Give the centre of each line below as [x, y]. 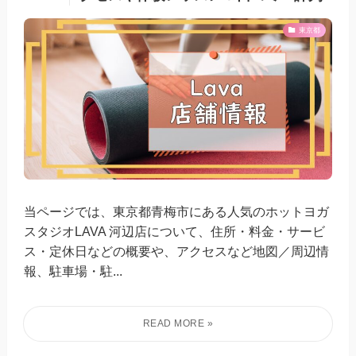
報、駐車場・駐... [74, 271]
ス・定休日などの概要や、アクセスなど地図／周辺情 [177, 251]
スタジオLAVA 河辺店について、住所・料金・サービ [175, 231]
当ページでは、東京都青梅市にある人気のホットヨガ [177, 211]
